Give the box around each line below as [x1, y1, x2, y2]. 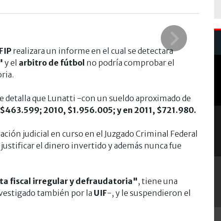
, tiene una [138, 176, 178, 186]
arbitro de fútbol [17, 57, 85, 68]
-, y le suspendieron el [107, 187, 191, 198]
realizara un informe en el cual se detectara [13, 45, 173, 56]
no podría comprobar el [85, 57, 175, 68]
